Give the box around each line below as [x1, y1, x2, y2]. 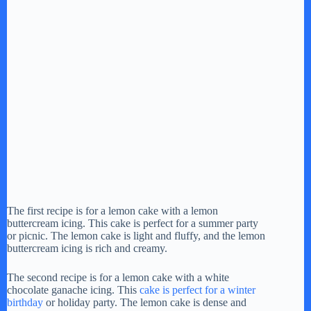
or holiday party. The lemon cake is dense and [43, 296, 246, 308]
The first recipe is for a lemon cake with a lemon [7, 204, 218, 217]
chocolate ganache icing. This [7, 283, 140, 296]
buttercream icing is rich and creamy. [7, 242, 167, 254]
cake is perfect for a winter [140, 283, 255, 296]
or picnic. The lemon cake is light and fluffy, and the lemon [7, 229, 265, 242]
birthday [7, 296, 43, 308]
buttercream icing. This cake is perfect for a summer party [7, 217, 258, 229]
